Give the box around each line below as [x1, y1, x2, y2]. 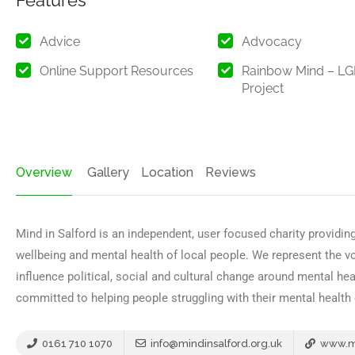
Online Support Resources [40, 63, 193, 79]
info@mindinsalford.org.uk [148, 338, 282, 350]
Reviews [205, 165, 256, 181]
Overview [16, 165, 72, 181]
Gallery [87, 165, 129, 181]
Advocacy [242, 34, 303, 50]
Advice [40, 34, 80, 50]
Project [242, 81, 284, 97]
